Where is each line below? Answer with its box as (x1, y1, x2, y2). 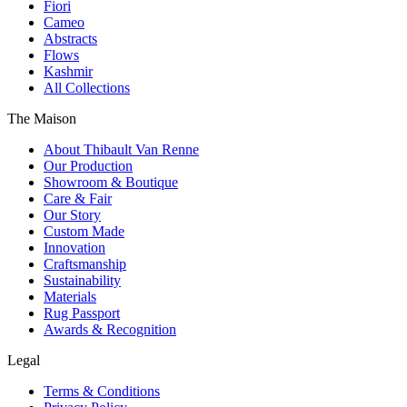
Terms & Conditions (44, 382, 160, 399)
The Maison (7, 110, 76, 126)
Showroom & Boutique (44, 174, 178, 190)
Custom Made (44, 223, 124, 239)
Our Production (44, 157, 133, 174)
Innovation (44, 239, 105, 255)
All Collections (44, 79, 130, 95)
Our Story (44, 206, 101, 223)
